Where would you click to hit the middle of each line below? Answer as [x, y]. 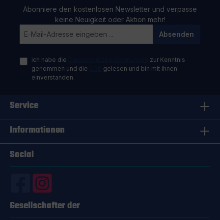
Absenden [177, 34]
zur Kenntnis [167, 59]
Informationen [37, 130]
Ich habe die [50, 59]
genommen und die [60, 68]
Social [22, 155]
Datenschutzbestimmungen [108, 59]
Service [24, 106]
